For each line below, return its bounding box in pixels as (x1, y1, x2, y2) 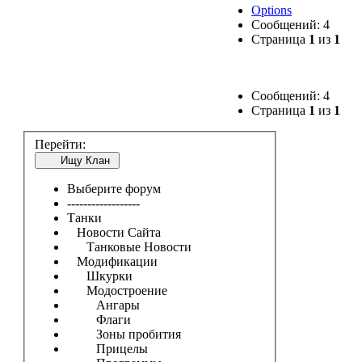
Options (251, 3, 293, 17)
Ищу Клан (40, 154, 110, 166)
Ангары (66, 297, 140, 312)
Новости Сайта (66, 225, 161, 239)
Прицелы (66, 341, 148, 356)
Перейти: (34, 137, 86, 151)
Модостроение (66, 283, 167, 297)
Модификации (66, 254, 158, 268)
